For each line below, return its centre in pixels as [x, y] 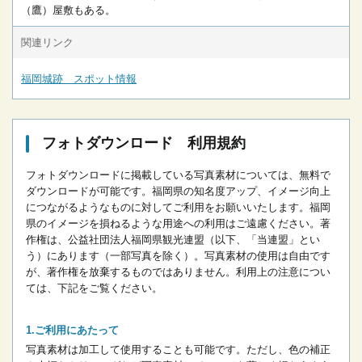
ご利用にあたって [77, 330]
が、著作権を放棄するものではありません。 [131, 272]
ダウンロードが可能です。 [89, 192]
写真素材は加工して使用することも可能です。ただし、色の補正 [178, 350]
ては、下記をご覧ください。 [94, 288]
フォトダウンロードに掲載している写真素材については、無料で [178, 175]
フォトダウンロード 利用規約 [144, 143]
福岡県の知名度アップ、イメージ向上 [241, 192]
